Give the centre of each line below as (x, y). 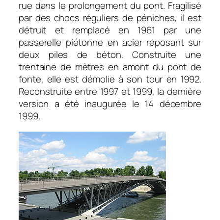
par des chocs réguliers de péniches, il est (110, 18)
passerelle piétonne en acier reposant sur (110, 42)
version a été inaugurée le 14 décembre (110, 104)
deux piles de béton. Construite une (110, 55)
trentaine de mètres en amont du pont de (110, 67)
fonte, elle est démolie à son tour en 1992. (110, 79)
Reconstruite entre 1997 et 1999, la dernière (110, 92)
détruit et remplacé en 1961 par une (110, 30)
